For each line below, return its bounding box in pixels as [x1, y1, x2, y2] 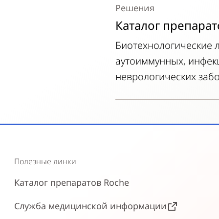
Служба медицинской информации [14, 200, 167, 212]
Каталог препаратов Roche [14, 176, 130, 188]
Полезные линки [14, 156, 77, 167]
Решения [115, 2, 154, 14]
